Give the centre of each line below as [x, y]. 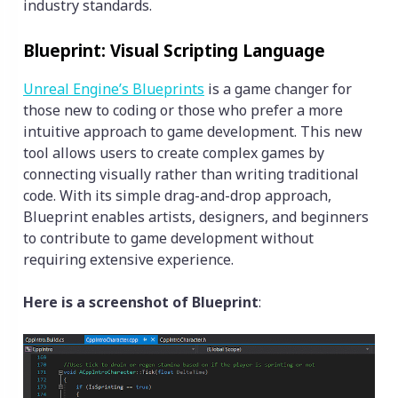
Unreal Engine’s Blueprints [114, 88]
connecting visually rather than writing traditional [191, 174]
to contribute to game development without [168, 238]
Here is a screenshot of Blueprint [141, 302]
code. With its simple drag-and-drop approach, [177, 195]
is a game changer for [278, 88]
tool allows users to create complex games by [174, 152]
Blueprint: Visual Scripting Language [174, 50]
